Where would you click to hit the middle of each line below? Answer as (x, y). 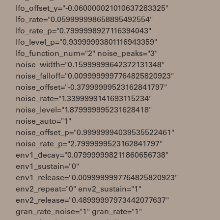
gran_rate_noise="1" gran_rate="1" (79, 212)
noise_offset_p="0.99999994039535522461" (95, 133)
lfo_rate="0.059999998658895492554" (84, 20)
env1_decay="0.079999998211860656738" (92, 156)
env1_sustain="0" (47, 167)
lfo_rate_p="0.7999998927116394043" (83, 31)
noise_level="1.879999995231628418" (84, 110)
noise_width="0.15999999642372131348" (90, 65)
